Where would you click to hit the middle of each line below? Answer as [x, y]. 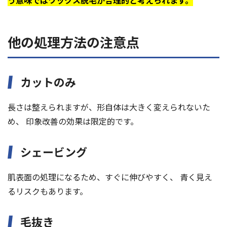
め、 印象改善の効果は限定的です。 [73, 121]
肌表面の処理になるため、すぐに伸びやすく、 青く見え [110, 177]
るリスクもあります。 [48, 191]
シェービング [54, 152]
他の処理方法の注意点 [73, 42]
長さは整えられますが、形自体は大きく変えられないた [109, 107]
